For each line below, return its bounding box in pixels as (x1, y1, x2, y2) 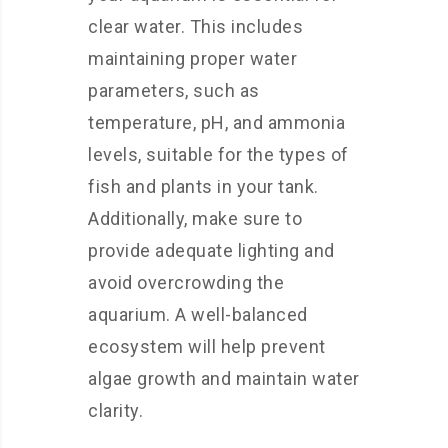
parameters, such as (88, 80, 260, 101)
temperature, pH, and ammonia (88, 112, 345, 133)
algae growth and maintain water (88, 368, 360, 389)
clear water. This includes (88, 16, 303, 37)
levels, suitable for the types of (88, 144, 349, 165)
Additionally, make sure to (88, 208, 302, 229)
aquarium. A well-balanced (88, 304, 308, 325)
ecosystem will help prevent (88, 336, 326, 357)
